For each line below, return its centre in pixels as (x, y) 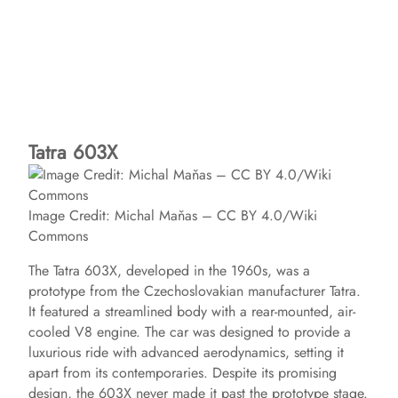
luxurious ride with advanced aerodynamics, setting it (186, 352)
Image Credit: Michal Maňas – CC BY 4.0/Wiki (173, 215)
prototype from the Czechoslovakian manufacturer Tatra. (195, 291)
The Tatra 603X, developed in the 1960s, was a (169, 271)
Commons (58, 236)
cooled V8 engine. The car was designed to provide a (190, 332)
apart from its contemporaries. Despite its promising (183, 373)
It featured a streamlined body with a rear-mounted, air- (192, 311)
